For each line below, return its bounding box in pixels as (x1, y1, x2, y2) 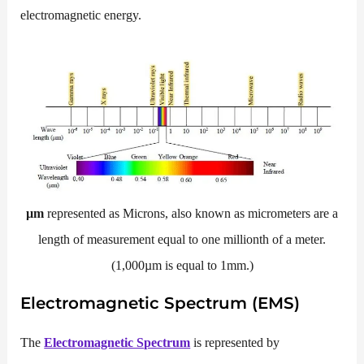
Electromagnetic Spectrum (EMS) (20, 292, 301, 313)
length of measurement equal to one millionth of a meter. (38, 232, 326, 248)
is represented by (190, 334, 280, 350)
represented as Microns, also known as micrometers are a (44, 206, 338, 222)
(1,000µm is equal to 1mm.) (110, 258, 253, 274)
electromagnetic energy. (20, 7, 142, 24)
